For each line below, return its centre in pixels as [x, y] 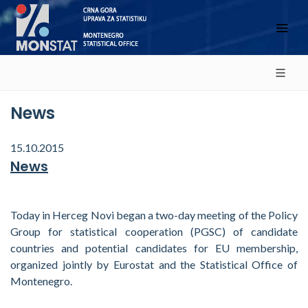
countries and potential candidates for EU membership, [154, 248]
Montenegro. [42, 281]
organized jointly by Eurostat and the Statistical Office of [154, 264]
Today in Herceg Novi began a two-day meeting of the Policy [154, 215]
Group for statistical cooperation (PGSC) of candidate [154, 231]
